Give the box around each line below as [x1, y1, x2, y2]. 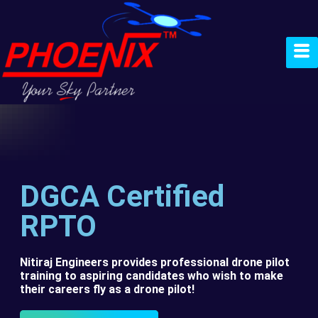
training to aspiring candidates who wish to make [20, 268, 283, 283]
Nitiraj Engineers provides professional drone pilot [20, 255, 290, 269]
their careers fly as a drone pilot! [20, 282, 194, 296]
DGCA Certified [20, 178, 224, 214]
